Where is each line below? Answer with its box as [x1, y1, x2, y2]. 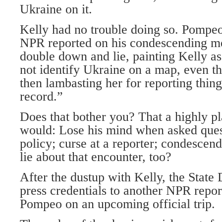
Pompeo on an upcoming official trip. [20, 197, 215, 211]
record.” [20, 89, 63, 104]
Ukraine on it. [20, 2, 92, 16]
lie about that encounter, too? [20, 150, 171, 164]
